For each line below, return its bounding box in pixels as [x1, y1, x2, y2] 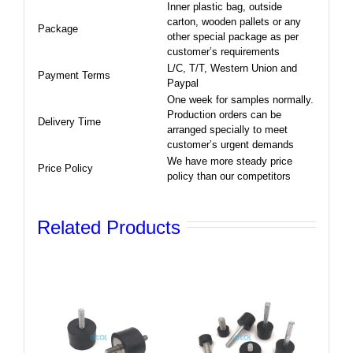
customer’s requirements [166, 45, 280, 58]
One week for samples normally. [166, 93, 314, 106]
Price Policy [37, 162, 93, 174]
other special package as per [166, 30, 299, 43]
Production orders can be [166, 108, 281, 121]
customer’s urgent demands [166, 138, 294, 150]
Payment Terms [37, 69, 110, 81]
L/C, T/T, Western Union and [166, 61, 297, 74]
